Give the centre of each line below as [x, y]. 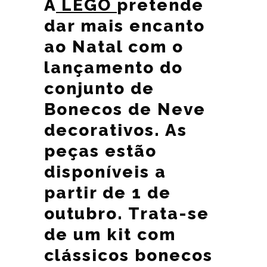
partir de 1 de [108, 193]
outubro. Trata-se [127, 214]
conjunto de [99, 89]
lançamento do [114, 68]
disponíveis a [105, 172]
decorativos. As [116, 130]
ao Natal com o [114, 47]
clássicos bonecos [128, 255]
